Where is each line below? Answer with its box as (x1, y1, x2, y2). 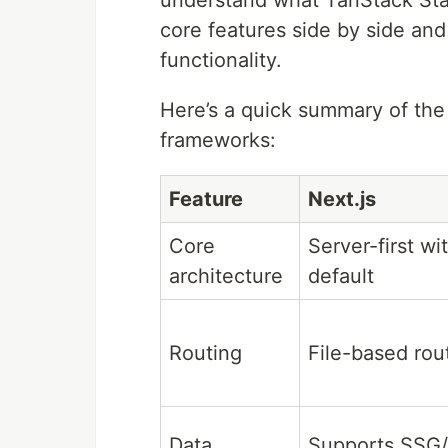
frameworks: (160, 127, 276, 152)
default (308, 263, 374, 288)
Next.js (308, 186, 376, 211)
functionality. (160, 47, 282, 72)
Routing (169, 340, 242, 365)
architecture (169, 263, 283, 288)
